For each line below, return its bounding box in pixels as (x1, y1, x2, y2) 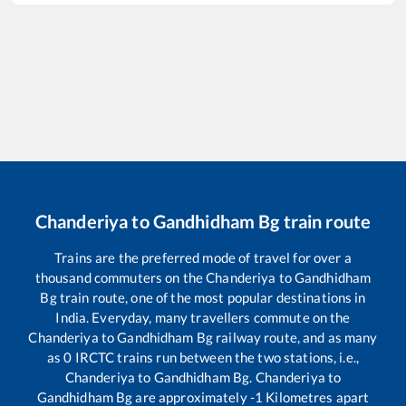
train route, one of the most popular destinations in (56, 289, 366, 306)
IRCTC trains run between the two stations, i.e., (72, 349, 359, 366)
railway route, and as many (213, 329, 378, 346)
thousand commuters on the (34, 269, 207, 286)
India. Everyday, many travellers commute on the (55, 309, 351, 326)
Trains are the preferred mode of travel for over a (54, 249, 352, 266)
